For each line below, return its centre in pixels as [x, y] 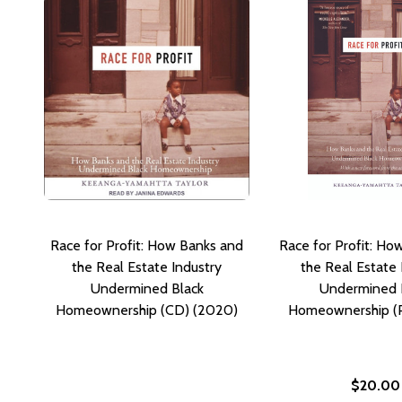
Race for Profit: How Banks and [147, 245]
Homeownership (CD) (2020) [147, 310]
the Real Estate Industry [147, 267]
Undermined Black [147, 288]
